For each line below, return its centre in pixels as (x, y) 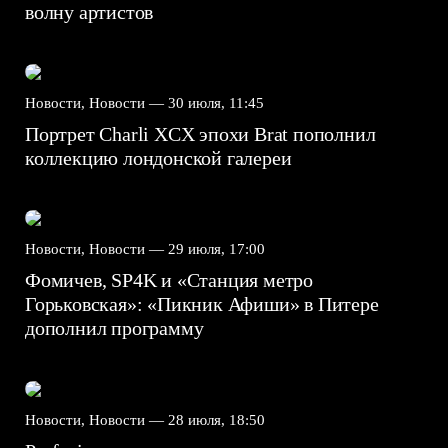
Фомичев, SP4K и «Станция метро (169, 280)
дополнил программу (117, 328)
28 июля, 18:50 (216, 419)
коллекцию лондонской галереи (161, 157)
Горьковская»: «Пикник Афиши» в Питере (202, 304)
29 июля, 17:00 (216, 249)
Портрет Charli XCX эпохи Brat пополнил (200, 133)
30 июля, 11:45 (216, 102)
